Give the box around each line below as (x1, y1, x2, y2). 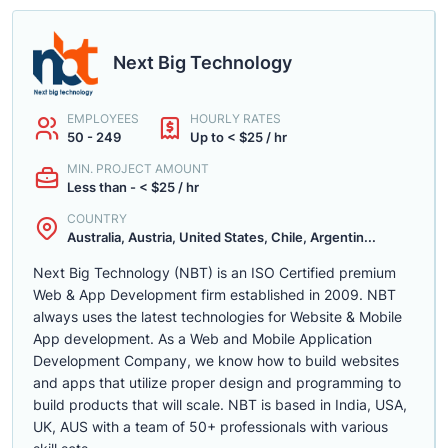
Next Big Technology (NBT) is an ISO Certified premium (33, 264, 396, 281)
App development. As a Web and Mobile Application (33, 330, 372, 347)
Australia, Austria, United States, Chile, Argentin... (67, 229, 376, 245)
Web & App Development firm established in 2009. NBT (33, 286, 396, 303)
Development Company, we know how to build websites (33, 352, 399, 369)
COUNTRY (67, 211, 127, 226)
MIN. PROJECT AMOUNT (67, 161, 209, 176)
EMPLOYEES (67, 111, 139, 126)
